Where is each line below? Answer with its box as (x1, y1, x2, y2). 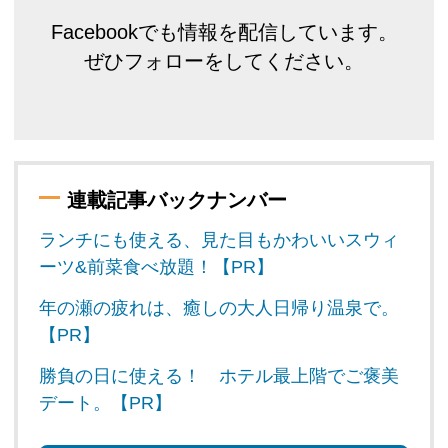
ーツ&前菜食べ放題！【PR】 (39, 256, 275, 277)
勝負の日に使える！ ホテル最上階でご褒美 (39, 365, 400, 386)
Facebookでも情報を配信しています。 (50, 21, 398, 44)
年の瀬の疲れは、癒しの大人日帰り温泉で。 (39, 297, 400, 318)
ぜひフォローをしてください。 (84, 50, 364, 73)
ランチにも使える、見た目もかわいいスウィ (39, 229, 400, 250)
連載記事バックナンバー (67, 188, 288, 211)
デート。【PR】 (39, 392, 173, 413)
